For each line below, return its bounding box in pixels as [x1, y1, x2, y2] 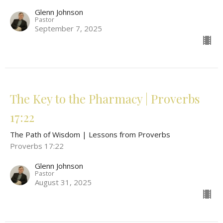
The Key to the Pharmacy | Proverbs [10, 91, 200, 107]
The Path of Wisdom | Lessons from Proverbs [10, 129, 170, 140]
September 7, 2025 [35, 23, 102, 34]
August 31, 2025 [35, 177, 92, 188]
